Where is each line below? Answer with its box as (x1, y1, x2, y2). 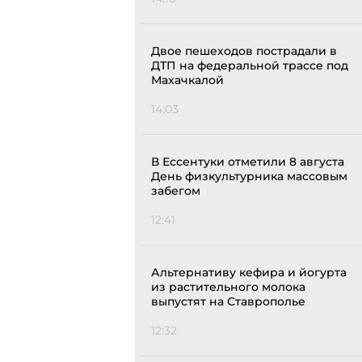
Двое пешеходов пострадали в (151, 44, 337, 59)
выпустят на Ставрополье (151, 294, 305, 309)
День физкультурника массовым (151, 169, 347, 184)
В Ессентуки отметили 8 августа (151, 154, 344, 170)
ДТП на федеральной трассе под (151, 58, 348, 74)
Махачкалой (151, 73, 224, 88)
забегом (151, 183, 200, 199)
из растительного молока (151, 280, 305, 295)
